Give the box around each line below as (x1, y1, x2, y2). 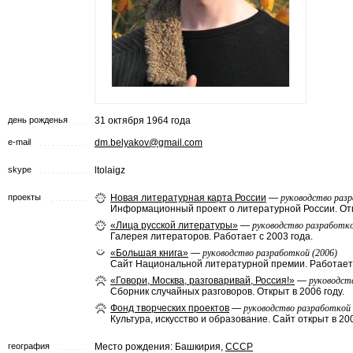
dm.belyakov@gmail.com (95, 137, 203, 148)
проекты (8, 192, 41, 202)
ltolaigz (95, 165, 125, 176)
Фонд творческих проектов (110, 303, 229, 314)
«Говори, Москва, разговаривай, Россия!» (110, 275, 295, 286)
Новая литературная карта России (110, 192, 266, 203)
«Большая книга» (110, 247, 188, 258)
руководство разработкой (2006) (203, 247, 337, 258)
